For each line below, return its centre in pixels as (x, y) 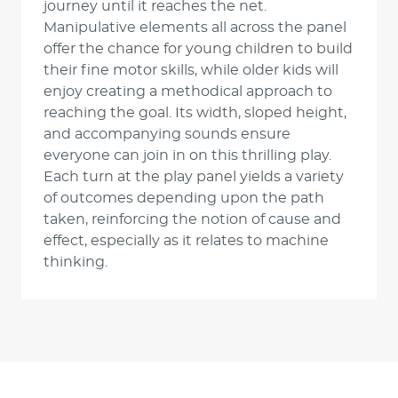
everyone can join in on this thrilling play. (187, 155)
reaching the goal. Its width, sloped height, (195, 113)
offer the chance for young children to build (198, 49)
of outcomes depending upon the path (184, 198)
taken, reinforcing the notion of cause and (192, 219)
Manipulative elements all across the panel (195, 28)
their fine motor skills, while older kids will (191, 70)
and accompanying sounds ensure (167, 134)
